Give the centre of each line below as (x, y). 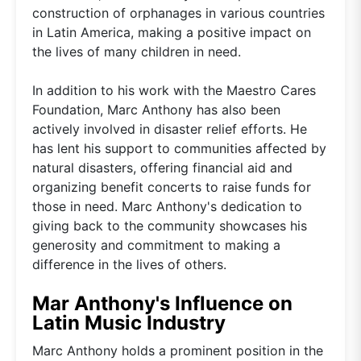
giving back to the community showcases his (170, 225)
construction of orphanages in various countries (178, 12)
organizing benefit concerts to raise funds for (172, 187)
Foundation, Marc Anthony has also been (156, 109)
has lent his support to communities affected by (179, 148)
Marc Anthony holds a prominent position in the (178, 350)
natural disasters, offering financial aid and (162, 167)
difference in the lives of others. (129, 264)
